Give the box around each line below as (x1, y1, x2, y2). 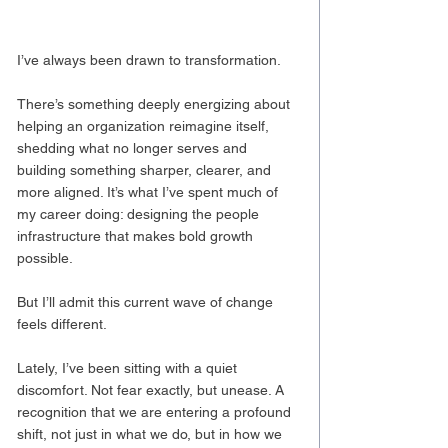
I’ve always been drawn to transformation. (17, 52, 281, 69)
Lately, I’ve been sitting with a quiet (17, 360, 241, 377)
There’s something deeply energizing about (17, 96, 294, 113)
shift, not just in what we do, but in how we (17, 426, 286, 443)
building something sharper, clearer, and (17, 162, 275, 179)
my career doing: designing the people (17, 206, 263, 223)
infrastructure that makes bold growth (17, 228, 257, 245)
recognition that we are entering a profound (17, 404, 295, 421)
